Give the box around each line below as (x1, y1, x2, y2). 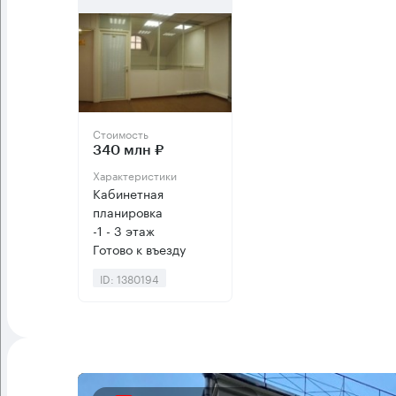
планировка (93, 202, 163, 222)
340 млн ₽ (93, 143, 164, 158)
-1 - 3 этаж (93, 220, 155, 240)
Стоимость (93, 125, 148, 142)
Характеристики (93, 166, 177, 184)
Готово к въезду (93, 239, 186, 259)
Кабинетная (93, 183, 164, 203)
